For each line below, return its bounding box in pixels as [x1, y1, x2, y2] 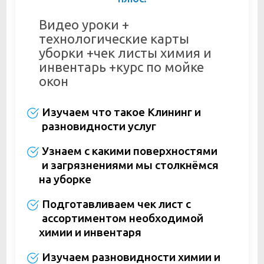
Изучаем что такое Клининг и [41, 105, 201, 119]
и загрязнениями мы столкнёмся [41, 159, 219, 172]
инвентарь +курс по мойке [39, 60, 204, 75]
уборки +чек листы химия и [39, 45, 212, 61]
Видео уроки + [39, 17, 129, 32]
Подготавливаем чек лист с [41, 197, 191, 211]
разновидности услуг [41, 120, 156, 133]
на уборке [39, 173, 91, 186]
